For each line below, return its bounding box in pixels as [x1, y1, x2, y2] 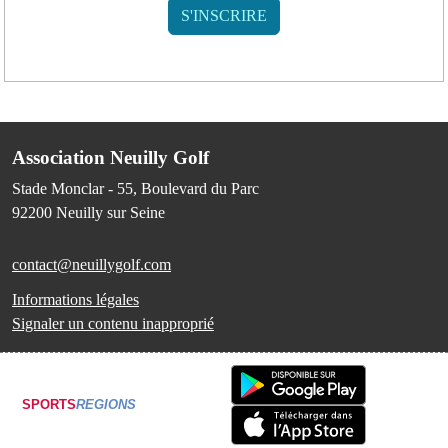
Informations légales [12, 290, 139, 308]
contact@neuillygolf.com [12, 255, 171, 273]
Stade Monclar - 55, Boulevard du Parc [12, 179, 259, 197]
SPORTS [22, 396, 76, 412]
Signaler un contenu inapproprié [12, 314, 214, 332]
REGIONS [76, 396, 136, 412]
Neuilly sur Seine [56, 203, 165, 221]
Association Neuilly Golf [12, 146, 209, 168]
